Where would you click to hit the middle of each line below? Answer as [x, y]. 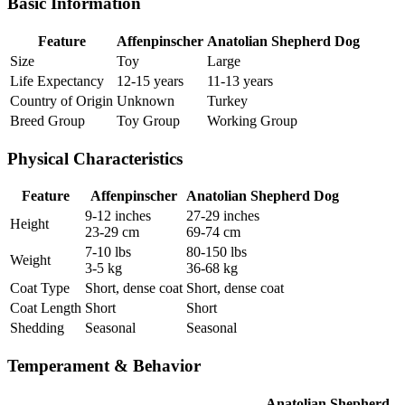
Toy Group [148, 120]
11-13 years [240, 80]
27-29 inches [223, 216]
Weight [30, 260]
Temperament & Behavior [104, 365]
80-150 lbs [217, 252]
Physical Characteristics [95, 158]
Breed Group [47, 120]
